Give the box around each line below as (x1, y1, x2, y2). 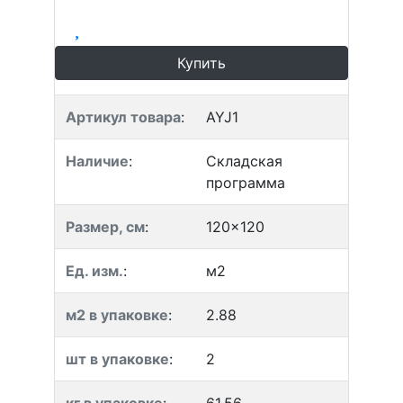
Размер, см (66, 218, 145, 236)
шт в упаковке (66, 350, 169, 368)
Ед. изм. (66, 262, 123, 280)
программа (206, 174, 285, 192)
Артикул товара (66, 108, 181, 126)
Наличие (66, 152, 129, 170)
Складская (206, 152, 282, 170)
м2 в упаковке (66, 306, 168, 324)
